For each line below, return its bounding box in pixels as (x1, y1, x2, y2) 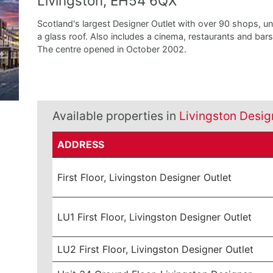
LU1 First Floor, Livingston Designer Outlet (57, 211, 252, 223)
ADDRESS (57, 138, 105, 151)
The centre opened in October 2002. (37, 44, 186, 54)
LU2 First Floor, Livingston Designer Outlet (57, 243, 254, 255)
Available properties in (52, 108, 179, 123)
